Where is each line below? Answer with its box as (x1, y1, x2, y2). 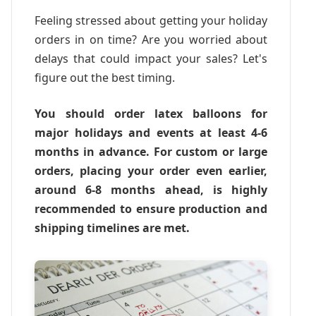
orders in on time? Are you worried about (35, 32, 267, 48)
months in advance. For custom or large (35, 144, 267, 160)
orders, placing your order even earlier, (35, 163, 267, 179)
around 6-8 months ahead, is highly (35, 182, 267, 198)
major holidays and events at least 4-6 (35, 125, 267, 141)
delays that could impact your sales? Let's (35, 51, 267, 67)
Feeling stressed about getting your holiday (35, 13, 267, 29)
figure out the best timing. (35, 70, 175, 86)
